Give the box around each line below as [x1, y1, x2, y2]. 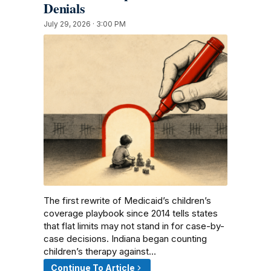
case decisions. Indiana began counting [44, 232, 207, 244]
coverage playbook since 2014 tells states [44, 207, 218, 219]
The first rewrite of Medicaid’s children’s [44, 194, 211, 206]
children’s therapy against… [44, 245, 156, 257]
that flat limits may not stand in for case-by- [44, 220, 224, 232]
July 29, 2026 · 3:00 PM [44, 19, 126, 28]
